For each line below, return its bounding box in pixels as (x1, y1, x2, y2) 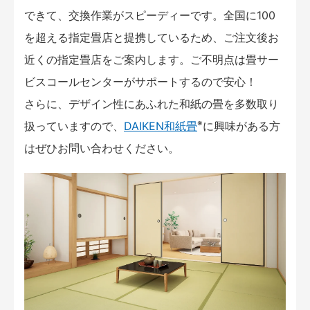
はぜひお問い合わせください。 (24, 141, 179, 156)
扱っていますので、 (24, 119, 124, 134)
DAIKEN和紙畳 (124, 119, 197, 134)
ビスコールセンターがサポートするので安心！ (24, 75, 257, 89)
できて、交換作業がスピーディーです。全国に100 (24, 8, 275, 23)
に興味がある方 (203, 119, 280, 134)
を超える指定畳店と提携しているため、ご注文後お (24, 30, 279, 45)
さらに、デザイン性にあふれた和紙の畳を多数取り (24, 97, 279, 111)
